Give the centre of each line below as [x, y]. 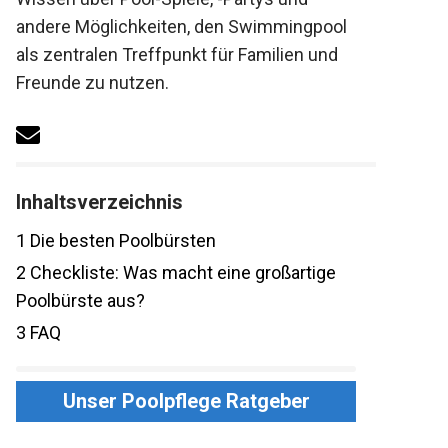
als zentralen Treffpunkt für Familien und [177, 54]
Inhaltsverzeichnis [99, 202]
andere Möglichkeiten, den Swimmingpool [181, 26]
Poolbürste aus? [80, 301]
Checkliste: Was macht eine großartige [181, 273]
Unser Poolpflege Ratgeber [186, 401]
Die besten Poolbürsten [121, 241]
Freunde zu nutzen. [92, 82]
